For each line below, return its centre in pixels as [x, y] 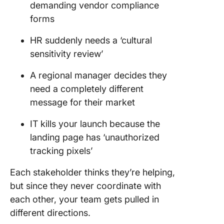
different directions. [50, 213]
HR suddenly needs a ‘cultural [91, 40]
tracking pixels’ [61, 151]
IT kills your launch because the [95, 124]
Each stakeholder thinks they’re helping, [92, 172]
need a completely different [87, 89]
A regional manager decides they [98, 75]
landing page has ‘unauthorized [95, 137]
